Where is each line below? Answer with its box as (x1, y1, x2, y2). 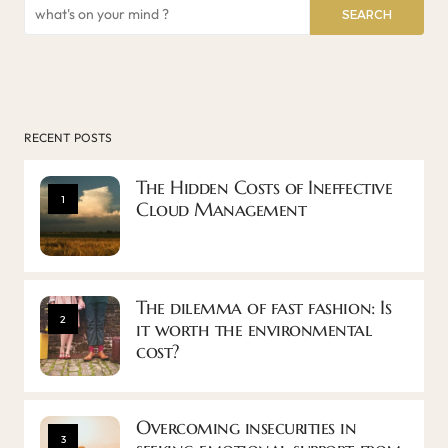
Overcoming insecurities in (136, 414, 357, 439)
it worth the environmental (136, 316, 373, 341)
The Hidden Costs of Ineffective (136, 174, 393, 199)
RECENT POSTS (24, 129, 112, 145)
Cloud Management (136, 196, 307, 221)
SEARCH (342, 6, 392, 21)
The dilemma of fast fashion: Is (136, 294, 392, 319)
